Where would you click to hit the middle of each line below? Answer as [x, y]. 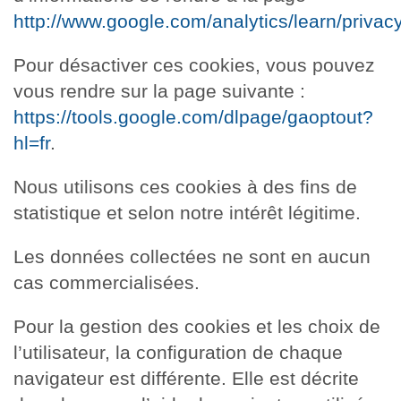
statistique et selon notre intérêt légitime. [187, 212]
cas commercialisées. [107, 282]
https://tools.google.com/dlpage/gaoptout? [193, 116]
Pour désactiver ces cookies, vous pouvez [194, 64]
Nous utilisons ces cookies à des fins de [185, 186]
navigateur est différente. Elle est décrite [186, 378]
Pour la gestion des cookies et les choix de [197, 326]
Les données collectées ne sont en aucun [192, 256]
